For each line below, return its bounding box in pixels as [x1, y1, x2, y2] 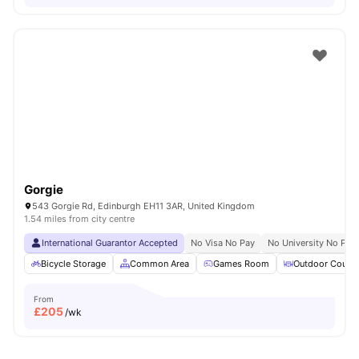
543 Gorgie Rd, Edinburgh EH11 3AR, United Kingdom [32, 200, 255, 212]
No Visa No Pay [191, 237, 255, 248]
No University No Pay [268, 237, 356, 248]
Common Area [130, 258, 189, 269]
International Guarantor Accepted [42, 237, 178, 248]
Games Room [213, 258, 269, 269]
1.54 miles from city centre [24, 213, 135, 224]
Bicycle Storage [41, 258, 106, 269]
